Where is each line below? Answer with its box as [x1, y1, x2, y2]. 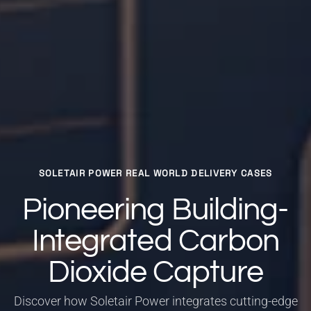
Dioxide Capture [48, 255, 263, 288]
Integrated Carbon [31, 224, 280, 257]
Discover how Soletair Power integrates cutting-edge [13, 294, 298, 309]
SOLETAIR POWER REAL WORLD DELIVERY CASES [38, 167, 273, 180]
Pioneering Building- [22, 193, 289, 226]
